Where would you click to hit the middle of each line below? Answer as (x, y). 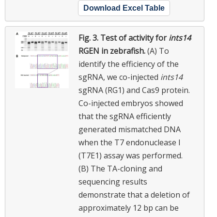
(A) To (158, 51)
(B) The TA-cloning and (120, 169)
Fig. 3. (89, 38)
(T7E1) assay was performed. (131, 156)
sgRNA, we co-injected (119, 77)
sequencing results (113, 182)
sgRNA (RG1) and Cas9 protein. (134, 90)
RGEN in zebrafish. (113, 51)
